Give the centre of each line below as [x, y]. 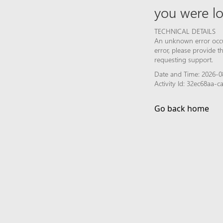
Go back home [182, 108]
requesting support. [184, 59]
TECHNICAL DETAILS [185, 31]
